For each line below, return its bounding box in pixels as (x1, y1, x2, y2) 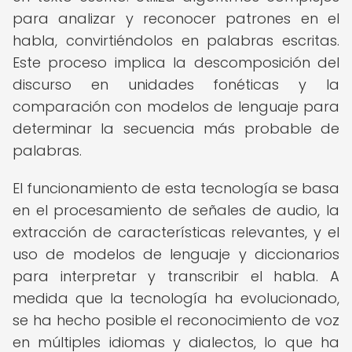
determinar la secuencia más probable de (13, 119, 339, 138)
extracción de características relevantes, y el (13, 222, 339, 242)
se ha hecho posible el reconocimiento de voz (13, 310, 339, 330)
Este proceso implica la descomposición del (13, 53, 339, 72)
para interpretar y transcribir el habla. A (13, 266, 339, 286)
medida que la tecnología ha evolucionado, (13, 288, 339, 308)
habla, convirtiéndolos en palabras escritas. (13, 31, 339, 50)
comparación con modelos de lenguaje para (13, 97, 339, 116)
